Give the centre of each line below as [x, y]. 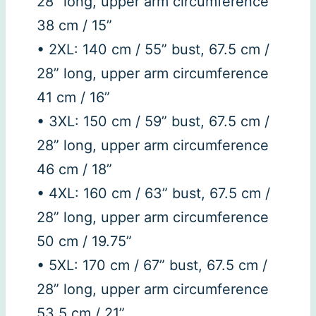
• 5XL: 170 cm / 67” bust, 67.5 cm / [152, 266]
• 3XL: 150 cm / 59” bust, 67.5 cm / [153, 122]
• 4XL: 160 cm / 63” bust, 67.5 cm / [153, 194]
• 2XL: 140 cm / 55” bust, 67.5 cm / [153, 50]
